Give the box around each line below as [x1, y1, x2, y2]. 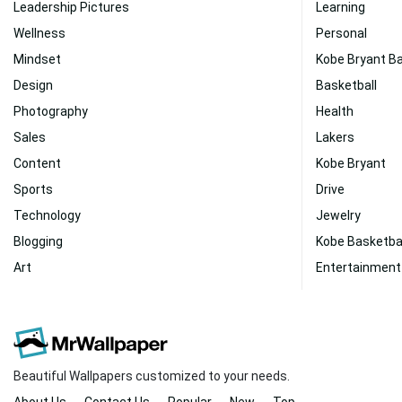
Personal [316, 26, 367, 40]
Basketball [316, 78, 377, 92]
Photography [13, 104, 88, 118]
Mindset [13, 52, 61, 66]
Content [13, 156, 61, 170]
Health [316, 104, 354, 118]
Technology [13, 208, 81, 223]
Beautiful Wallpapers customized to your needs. [13, 368, 290, 383]
